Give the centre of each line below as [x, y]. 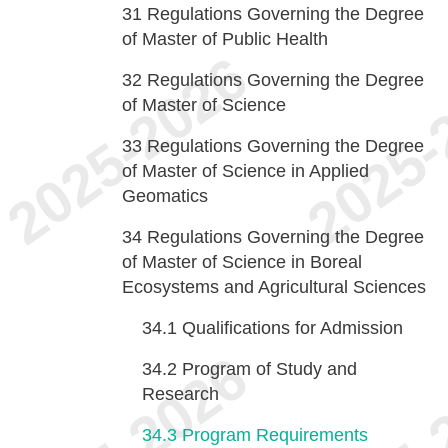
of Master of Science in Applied [245, 171]
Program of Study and [269, 369]
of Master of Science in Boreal [242, 262]
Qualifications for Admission [292, 328]
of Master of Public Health [225, 39]
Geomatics [165, 196]
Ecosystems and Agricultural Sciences [274, 287]
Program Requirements [275, 435]
